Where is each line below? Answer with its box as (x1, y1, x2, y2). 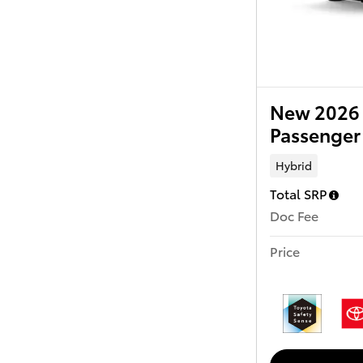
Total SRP (270, 184, 327, 203)
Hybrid (275, 157, 312, 174)
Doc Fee (270, 206, 318, 225)
